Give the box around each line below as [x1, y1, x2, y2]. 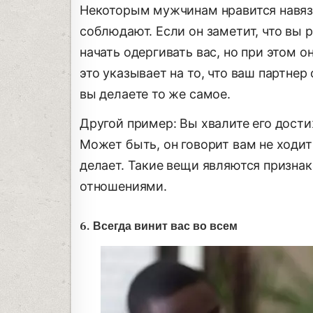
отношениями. [80, 179, 167, 194]
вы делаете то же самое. [80, 87, 231, 102]
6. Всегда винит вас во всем [80, 219, 238, 234]
